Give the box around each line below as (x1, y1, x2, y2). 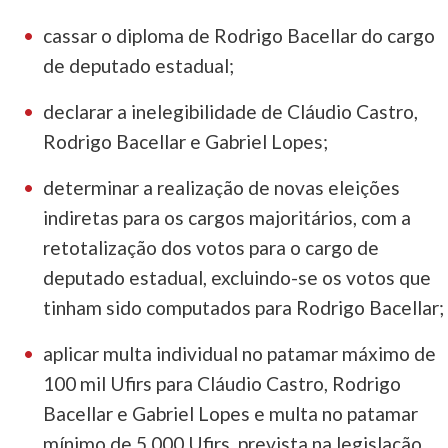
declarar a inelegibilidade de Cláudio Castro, (43, 100, 419, 124)
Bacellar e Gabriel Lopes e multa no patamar (43, 402, 419, 426)
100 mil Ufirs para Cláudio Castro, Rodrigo (43, 372, 402, 396)
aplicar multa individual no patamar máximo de (43, 342, 437, 366)
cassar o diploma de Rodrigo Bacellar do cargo (43, 24, 436, 48)
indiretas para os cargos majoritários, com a (43, 206, 412, 230)
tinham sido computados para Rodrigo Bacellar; (43, 296, 445, 320)
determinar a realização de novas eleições (43, 176, 401, 200)
